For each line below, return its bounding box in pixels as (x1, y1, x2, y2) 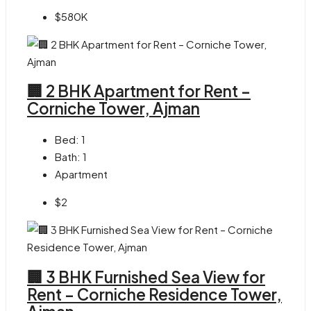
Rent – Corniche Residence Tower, (27, 284, 282, 304)
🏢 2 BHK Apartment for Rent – (27, 81, 251, 101)
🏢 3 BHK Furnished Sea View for (27, 267, 265, 287)
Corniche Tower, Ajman (27, 99, 200, 119)
